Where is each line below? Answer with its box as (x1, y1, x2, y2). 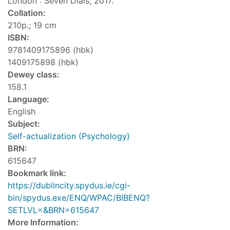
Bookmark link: (8, 168, 66, 179)
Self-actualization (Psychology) (8, 131, 130, 142)
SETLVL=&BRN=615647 (8, 205, 99, 216)
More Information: (8, 217, 79, 228)
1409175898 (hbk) (8, 57, 79, 68)
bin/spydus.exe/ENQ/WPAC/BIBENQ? (8, 193, 150, 203)
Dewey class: (8, 69, 60, 80)
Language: (8, 94, 49, 105)
